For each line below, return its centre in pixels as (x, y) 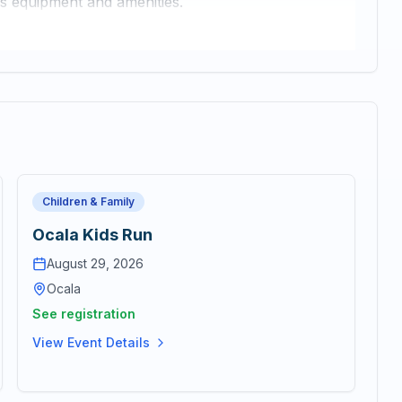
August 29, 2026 (95, 263)
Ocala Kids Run (92, 235)
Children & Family (88, 201)
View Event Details (91, 342)
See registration (83, 314)
